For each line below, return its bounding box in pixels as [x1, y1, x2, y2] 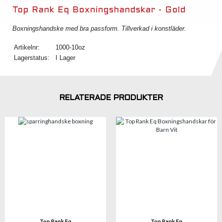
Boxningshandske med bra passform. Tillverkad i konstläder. [12, 25, 186, 32]
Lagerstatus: [14, 54, 50, 61]
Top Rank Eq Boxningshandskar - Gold [12, 6, 186, 14]
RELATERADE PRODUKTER [59, 94, 163, 102]
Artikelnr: [14, 44, 40, 51]
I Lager [55, 54, 75, 61]
